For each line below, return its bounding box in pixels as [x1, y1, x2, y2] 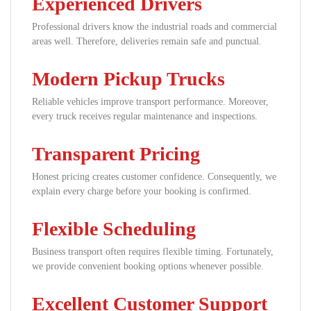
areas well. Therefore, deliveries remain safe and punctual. [32, 36, 262, 47]
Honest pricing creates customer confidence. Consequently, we [32, 171, 276, 182]
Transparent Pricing [32, 143, 200, 165]
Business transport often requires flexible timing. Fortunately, [32, 246, 274, 257]
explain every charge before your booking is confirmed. [32, 186, 251, 196]
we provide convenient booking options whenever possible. [32, 261, 264, 271]
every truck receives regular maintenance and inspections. [32, 111, 258, 121]
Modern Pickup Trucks [32, 68, 225, 90]
